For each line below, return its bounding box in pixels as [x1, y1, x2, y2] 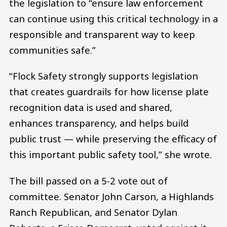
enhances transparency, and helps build [9, 117, 188, 130]
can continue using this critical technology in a [9, 12, 218, 25]
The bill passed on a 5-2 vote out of [9, 174, 168, 187]
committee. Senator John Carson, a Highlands [9, 190, 214, 203]
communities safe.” [9, 43, 96, 56]
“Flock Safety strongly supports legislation [9, 69, 198, 83]
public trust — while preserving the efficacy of [9, 132, 217, 145]
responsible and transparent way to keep [9, 27, 195, 41]
